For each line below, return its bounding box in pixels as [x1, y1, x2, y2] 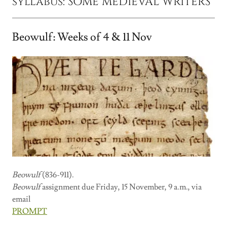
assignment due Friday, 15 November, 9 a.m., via [42, 182, 202, 193]
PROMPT [12, 206, 47, 217]
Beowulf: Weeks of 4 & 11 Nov [12, 29, 152, 45]
